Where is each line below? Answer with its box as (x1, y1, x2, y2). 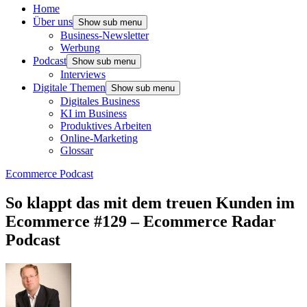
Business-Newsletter (60, 29, 149, 41)
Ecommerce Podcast (5, 168, 93, 180)
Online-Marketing (60, 132, 138, 144)
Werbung (60, 42, 100, 53)
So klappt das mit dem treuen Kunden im (5, 193, 295, 212)
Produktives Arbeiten (60, 120, 151, 132)
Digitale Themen (33, 82, 106, 93)
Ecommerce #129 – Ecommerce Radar (5, 212, 276, 230)
